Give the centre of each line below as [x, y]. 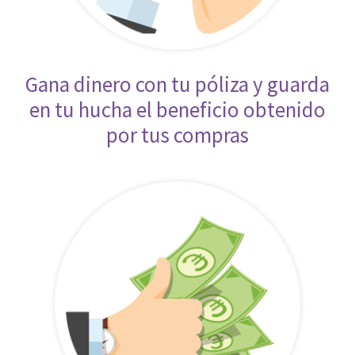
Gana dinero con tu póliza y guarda [177, 84]
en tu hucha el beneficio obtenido [177, 110]
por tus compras [177, 135]
